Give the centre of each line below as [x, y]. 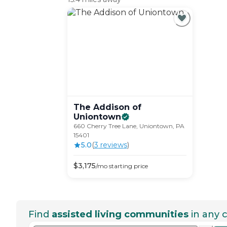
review [111, 145]
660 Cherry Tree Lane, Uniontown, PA [129, 126]
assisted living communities [120, 215]
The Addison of [107, 107]
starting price [127, 166]
